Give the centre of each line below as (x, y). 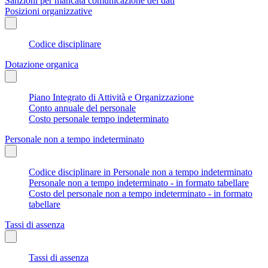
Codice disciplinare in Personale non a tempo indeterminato (141, 172)
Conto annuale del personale (82, 108)
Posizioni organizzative (48, 11)
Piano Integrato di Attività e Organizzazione (111, 97)
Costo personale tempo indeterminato (99, 118)
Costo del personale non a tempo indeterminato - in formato (141, 193)
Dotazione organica (42, 64)
